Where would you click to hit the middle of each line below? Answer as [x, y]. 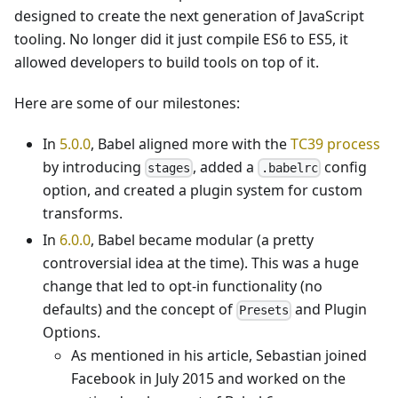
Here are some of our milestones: [127, 103]
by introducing [94, 167]
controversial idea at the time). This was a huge [201, 263]
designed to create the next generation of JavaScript [189, 16]
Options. [72, 333]
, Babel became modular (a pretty [202, 240]
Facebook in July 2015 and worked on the [208, 379]
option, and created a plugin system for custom [203, 191]
